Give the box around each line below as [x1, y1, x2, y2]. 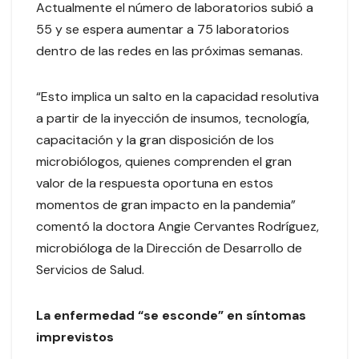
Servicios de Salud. [36, 261, 151, 279]
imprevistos [36, 329, 117, 346]
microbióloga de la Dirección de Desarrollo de [36, 240, 302, 257]
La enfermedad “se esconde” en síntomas [36, 307, 306, 325]
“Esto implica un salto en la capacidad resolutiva [36, 88, 319, 106]
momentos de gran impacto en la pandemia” [36, 196, 296, 214]
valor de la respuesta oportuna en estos [36, 175, 273, 192]
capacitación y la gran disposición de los [36, 131, 274, 149]
